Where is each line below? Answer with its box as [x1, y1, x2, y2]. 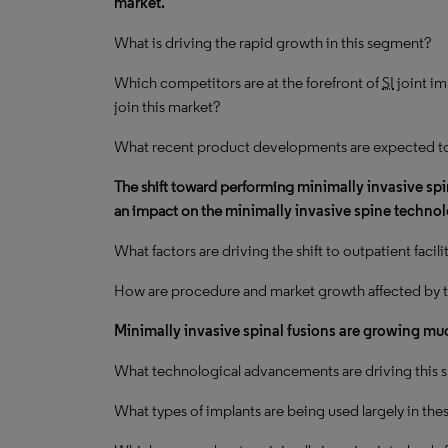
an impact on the [114, 201, 225, 220]
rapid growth [239, 33, 323, 52]
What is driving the [114, 33, 239, 52]
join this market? [114, 97, 220, 116]
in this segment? [323, 33, 431, 52]
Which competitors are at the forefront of [114, 73, 382, 92]
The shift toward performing [114, 177, 297, 196]
